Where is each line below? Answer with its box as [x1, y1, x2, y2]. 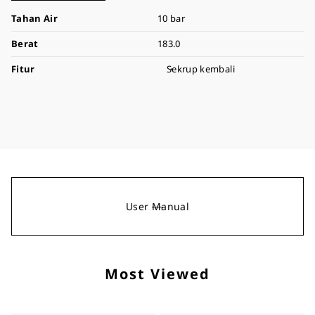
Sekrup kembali [167, 63, 235, 75]
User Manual [126, 200, 189, 213]
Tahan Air [11, 12, 58, 25]
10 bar [157, 12, 186, 25]
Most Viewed [105, 264, 210, 283]
